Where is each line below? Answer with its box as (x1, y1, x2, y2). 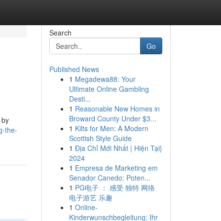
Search (49, 28, 72, 37)
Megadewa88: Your (74, 74, 136, 84)
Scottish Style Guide (69, 133, 132, 143)
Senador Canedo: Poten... (69, 173, 150, 183)
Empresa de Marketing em (74, 163, 158, 173)
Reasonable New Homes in (74, 104, 160, 113)
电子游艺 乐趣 (69, 192, 112, 202)
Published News (49, 64, 99, 74)
